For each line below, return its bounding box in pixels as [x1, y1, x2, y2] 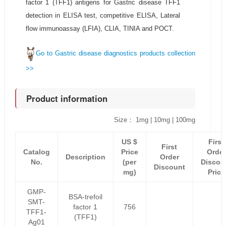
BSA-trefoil [68, 193, 102, 201]
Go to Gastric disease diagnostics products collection [36, 49, 196, 58]
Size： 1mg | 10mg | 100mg [114, 116, 196, 124]
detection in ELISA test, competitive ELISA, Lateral [25, 12, 181, 19]
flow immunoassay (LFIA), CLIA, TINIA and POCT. [25, 25, 174, 32]
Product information [26, 92, 107, 105]
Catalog [23, 148, 50, 156]
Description [65, 153, 105, 161]
